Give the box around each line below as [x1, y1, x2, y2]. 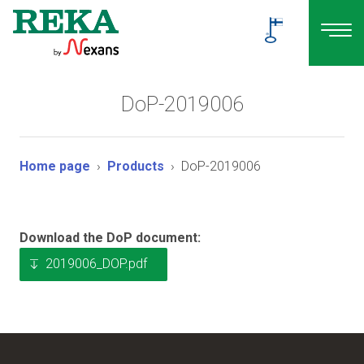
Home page [19, 158, 90, 174]
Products [107, 158, 164, 174]
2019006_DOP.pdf [45, 255, 147, 271]
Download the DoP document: [19, 229, 201, 245]
